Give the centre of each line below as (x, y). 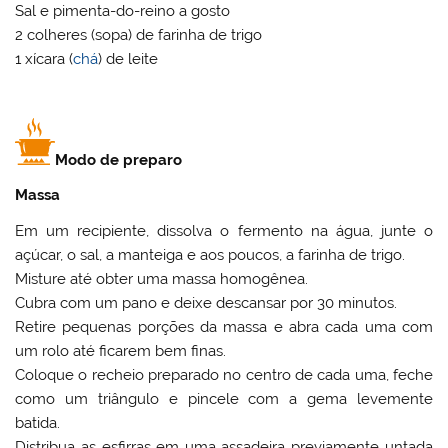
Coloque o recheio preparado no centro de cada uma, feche (224, 374)
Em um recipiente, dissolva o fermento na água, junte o (224, 230)
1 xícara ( (44, 58)
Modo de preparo (119, 159)
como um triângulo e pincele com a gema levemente (224, 398)
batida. (38, 422)
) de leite (128, 58)
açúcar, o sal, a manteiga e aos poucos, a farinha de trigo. (210, 254)
